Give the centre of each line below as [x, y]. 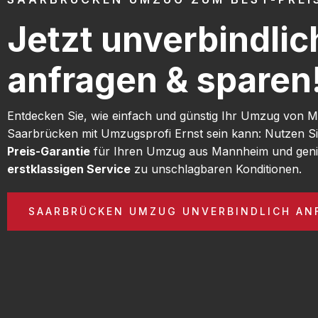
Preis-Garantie [49, 151]
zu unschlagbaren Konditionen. [216, 169]
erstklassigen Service [69, 169]
